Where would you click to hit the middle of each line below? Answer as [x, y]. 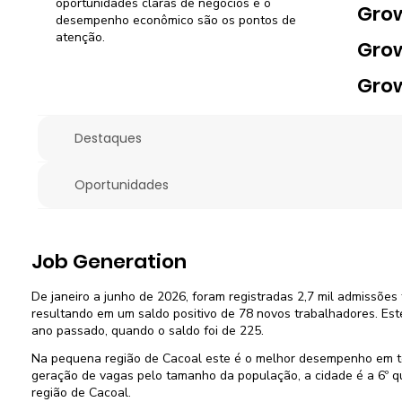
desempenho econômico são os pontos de [175, 20]
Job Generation [109, 262]
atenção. [80, 37]
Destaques [108, 138]
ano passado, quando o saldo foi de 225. [147, 331]
